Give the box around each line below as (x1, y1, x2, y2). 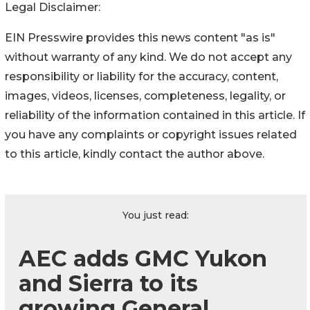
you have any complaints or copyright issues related (5, 128, 297, 142)
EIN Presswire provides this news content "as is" (5, 31, 275, 45)
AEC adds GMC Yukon (19, 245, 267, 273)
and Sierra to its (19, 270, 198, 298)
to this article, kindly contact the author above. (5, 147, 264, 161)
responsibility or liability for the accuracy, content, (5, 70, 278, 84)
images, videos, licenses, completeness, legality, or (5, 89, 286, 103)
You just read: (122, 209, 189, 222)
